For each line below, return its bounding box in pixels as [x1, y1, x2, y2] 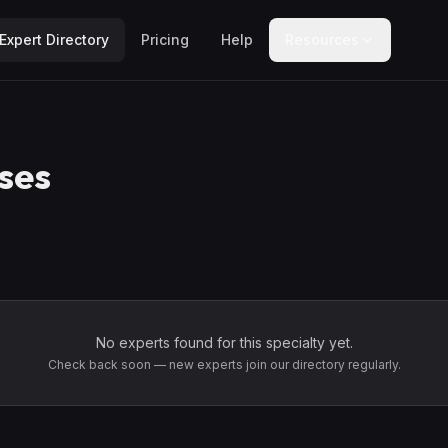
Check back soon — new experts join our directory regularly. [47, 357, 401, 372]
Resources [284, 31, 359, 48]
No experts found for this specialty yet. [95, 334, 353, 351]
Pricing [140, 31, 189, 48]
